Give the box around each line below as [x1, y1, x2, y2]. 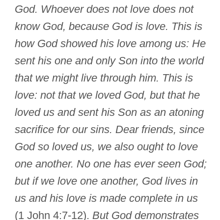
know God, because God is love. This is [15, 20, 202, 33]
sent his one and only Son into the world [15, 55, 204, 67]
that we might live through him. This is [15, 72, 193, 84]
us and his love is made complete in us [15, 192, 198, 205]
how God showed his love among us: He [15, 37, 206, 50]
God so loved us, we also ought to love [15, 140, 198, 153]
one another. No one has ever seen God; [15, 158, 207, 170]
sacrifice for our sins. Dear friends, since [15, 123, 204, 136]
